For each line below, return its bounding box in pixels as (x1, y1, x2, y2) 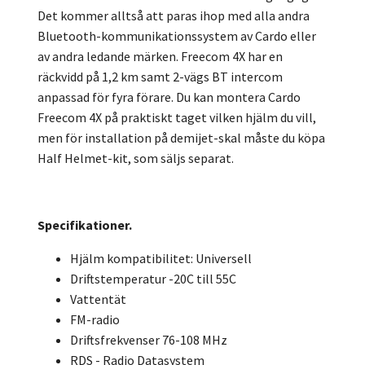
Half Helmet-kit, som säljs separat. (37, 150, 234, 167)
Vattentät (70, 291, 126, 308)
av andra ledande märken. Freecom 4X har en (37, 48, 283, 65)
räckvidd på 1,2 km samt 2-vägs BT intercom (37, 68, 283, 86)
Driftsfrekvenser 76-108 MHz (70, 332, 227, 349)
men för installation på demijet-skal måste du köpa (37, 130, 325, 147)
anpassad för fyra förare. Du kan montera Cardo (37, 89, 301, 106)
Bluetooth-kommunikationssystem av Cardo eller (37, 28, 316, 45)
